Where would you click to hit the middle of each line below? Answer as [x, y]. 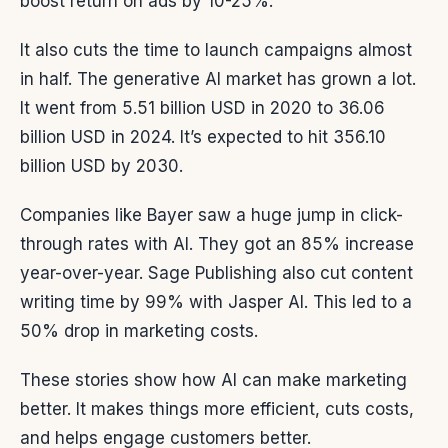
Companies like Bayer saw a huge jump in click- [211, 215]
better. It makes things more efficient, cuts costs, [217, 409]
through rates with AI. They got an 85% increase [217, 244]
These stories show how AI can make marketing [213, 380]
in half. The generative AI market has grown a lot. [218, 79]
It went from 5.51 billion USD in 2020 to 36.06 [202, 108]
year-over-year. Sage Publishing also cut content [216, 273]
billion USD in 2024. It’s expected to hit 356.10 [203, 137]
